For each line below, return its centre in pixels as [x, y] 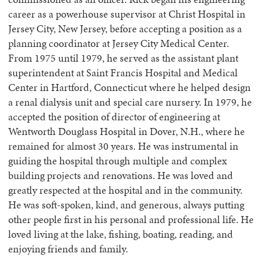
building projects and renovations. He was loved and [121, 176]
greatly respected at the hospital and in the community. [125, 190]
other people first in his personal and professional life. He [131, 220]
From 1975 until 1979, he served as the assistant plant [123, 58]
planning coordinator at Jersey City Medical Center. [119, 43]
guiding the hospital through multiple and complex [118, 161]
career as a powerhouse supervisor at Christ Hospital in [127, 14]
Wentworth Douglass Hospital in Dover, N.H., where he [127, 131]
